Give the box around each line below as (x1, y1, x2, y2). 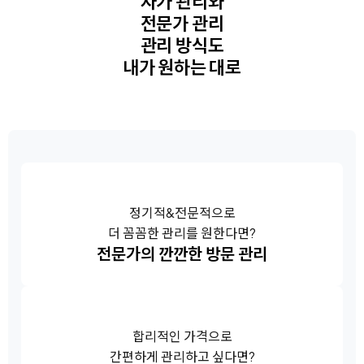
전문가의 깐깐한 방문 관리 (97, 243, 267, 264)
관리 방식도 (140, 33, 224, 57)
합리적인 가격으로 (132, 327, 232, 345)
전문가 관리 (140, 11, 224, 35)
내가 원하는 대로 (122, 55, 242, 79)
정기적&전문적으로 (128, 204, 236, 222)
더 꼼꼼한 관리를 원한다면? (108, 224, 256, 242)
